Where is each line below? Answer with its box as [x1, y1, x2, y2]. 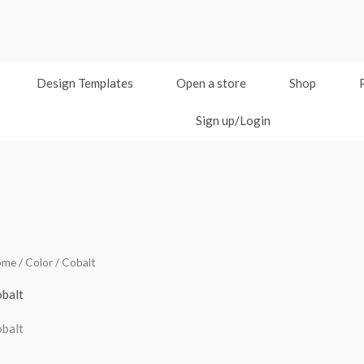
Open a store [175, 76, 246, 91]
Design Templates [36, 76, 133, 91]
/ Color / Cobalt [16, 255, 96, 270]
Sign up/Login [195, 113, 271, 128]
